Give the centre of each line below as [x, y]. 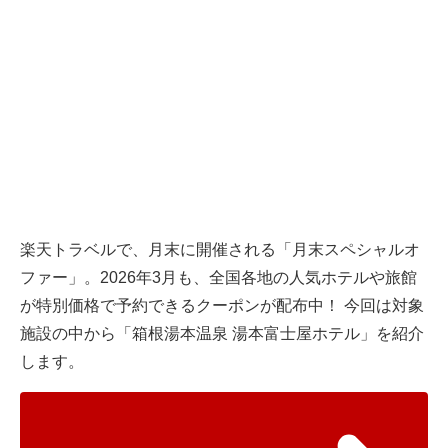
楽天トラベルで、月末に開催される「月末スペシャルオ [220, 250]
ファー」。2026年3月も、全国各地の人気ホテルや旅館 [218, 278]
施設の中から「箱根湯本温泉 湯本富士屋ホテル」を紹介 [222, 334]
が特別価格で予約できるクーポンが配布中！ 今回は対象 [222, 306]
